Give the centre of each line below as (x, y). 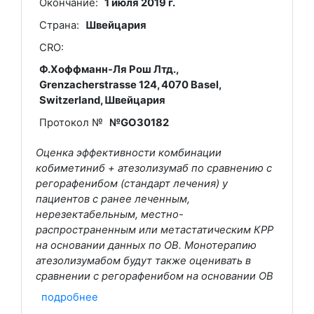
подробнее (70, 297)
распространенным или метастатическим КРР (155, 230)
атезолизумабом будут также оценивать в (143, 260)
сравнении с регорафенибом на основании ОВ (155, 276)
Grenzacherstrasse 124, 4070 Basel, (130, 85)
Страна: (59, 26)
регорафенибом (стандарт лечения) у (132, 183)
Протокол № (71, 122)
